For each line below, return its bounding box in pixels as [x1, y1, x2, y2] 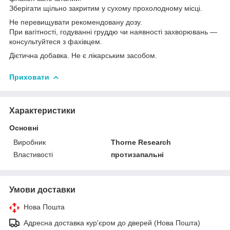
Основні [9, 123, 39, 132]
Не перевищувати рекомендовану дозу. [9, 17, 142, 26]
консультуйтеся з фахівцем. [9, 37, 102, 46]
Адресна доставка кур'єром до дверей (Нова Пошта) [24, 218, 200, 227]
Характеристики [9, 106, 75, 115]
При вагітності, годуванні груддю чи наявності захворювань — [9, 27, 217, 36]
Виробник [13, 138, 46, 146]
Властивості [13, 150, 53, 159]
